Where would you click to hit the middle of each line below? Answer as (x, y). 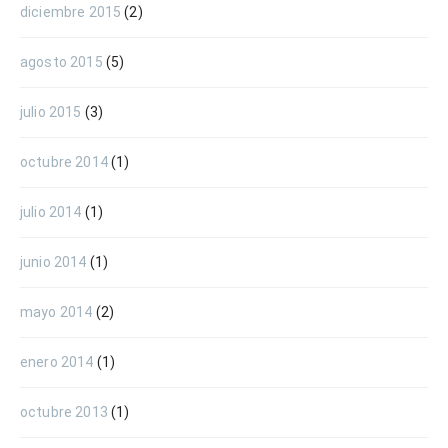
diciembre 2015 (71, 11)
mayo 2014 (56, 311)
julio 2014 (51, 211)
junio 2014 (53, 261)
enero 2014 (57, 361)
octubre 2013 (64, 411)
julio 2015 (51, 111)
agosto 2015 (61, 61)
